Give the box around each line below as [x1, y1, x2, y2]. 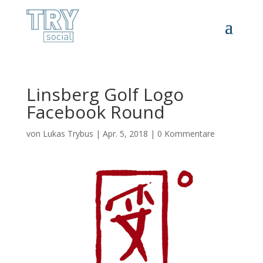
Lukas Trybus [42, 127, 93, 139]
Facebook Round [26, 99, 165, 124]
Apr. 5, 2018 [102, 127, 148, 139]
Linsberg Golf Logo [26, 82, 184, 106]
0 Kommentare [157, 127, 215, 139]
